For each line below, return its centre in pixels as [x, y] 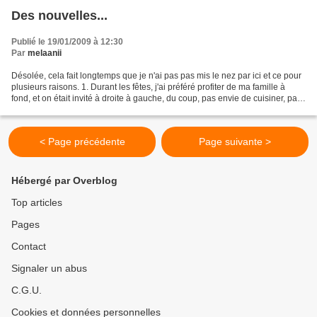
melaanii [45, 53]
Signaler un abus [49, 268]
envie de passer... [45, 109]
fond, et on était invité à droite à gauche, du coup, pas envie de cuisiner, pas [156, 98]
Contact [29, 246]
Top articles [37, 202]
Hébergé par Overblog [64, 180]
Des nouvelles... [59, 15]
